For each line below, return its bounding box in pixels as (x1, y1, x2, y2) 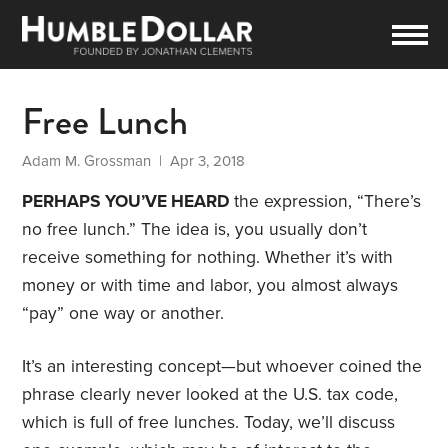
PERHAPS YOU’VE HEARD (22, 191, 235, 213)
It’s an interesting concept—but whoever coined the (22, 356, 423, 378)
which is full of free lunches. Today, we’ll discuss (22, 412, 396, 434)
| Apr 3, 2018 (151, 152, 246, 171)
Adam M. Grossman (22, 152, 152, 171)
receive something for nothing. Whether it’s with (22, 247, 394, 269)
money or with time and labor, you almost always (22, 275, 399, 297)
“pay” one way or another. (22, 303, 225, 325)
